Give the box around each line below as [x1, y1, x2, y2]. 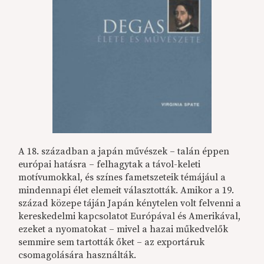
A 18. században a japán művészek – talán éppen [18, 146, 230, 158]
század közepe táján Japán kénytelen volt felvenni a [18, 197, 242, 210]
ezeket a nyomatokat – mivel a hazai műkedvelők [18, 223, 229, 236]
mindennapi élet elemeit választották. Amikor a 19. [18, 184, 235, 197]
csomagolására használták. [18, 249, 137, 262]
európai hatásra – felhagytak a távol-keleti [18, 159, 201, 171]
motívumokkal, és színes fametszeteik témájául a [18, 171, 226, 184]
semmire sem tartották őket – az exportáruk [18, 236, 205, 249]
